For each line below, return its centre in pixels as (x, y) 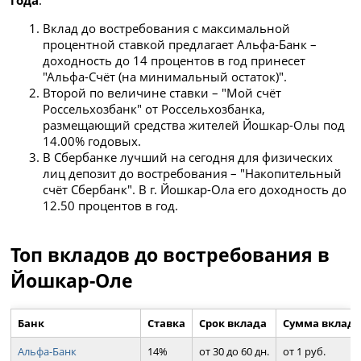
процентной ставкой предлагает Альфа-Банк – (180, 45)
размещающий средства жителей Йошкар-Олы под (194, 125)
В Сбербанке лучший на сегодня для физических (188, 158)
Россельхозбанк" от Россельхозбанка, (154, 109)
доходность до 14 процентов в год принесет (174, 61)
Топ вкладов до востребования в (170, 254)
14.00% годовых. (92, 141)
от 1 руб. (305, 351)
